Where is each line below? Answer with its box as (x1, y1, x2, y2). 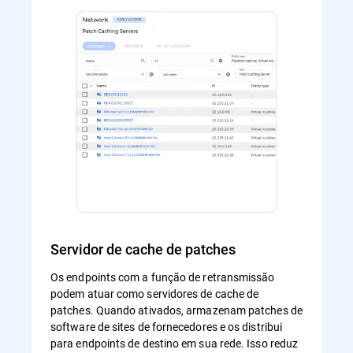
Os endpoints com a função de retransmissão (50, 269, 275, 285)
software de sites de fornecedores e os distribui (50, 319, 283, 335)
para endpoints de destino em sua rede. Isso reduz (50, 336, 299, 351)
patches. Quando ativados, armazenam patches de (50, 303, 303, 318)
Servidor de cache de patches (50, 240, 236, 259)
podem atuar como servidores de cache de (50, 286, 259, 302)
